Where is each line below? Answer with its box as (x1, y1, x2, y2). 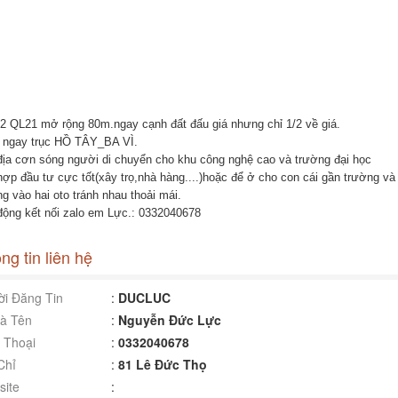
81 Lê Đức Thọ (117, 355, 207, 373)
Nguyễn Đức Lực (117, 311, 221, 329)
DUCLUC (117, 289, 171, 306)
